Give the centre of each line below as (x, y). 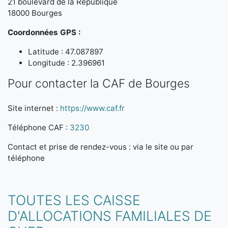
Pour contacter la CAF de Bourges (99, 83)
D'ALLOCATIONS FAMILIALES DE (110, 216)
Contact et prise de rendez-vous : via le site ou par (101, 147)
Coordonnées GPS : (44, 32)
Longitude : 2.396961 (66, 63)
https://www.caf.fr (92, 108)
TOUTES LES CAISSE (74, 200)
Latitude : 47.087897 (66, 52)
